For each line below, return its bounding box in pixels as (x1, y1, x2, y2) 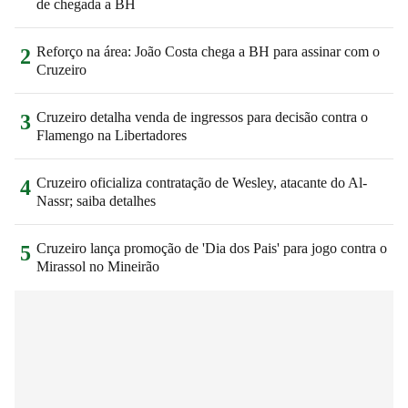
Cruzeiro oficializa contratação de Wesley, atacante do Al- (36, 174, 367, 190)
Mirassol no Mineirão (36, 258, 159, 274)
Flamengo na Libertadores (36, 127, 187, 143)
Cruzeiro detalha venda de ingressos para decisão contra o (36, 108, 368, 125)
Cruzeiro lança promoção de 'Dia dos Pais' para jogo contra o (36, 240, 387, 256)
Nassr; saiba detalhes (36, 192, 156, 209)
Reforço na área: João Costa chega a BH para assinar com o (36, 43, 380, 59)
